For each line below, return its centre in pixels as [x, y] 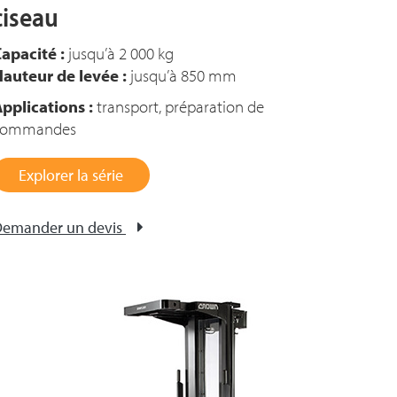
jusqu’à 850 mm [182, 75]
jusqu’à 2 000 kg [119, 53]
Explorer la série [71, 175]
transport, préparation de [179, 106]
